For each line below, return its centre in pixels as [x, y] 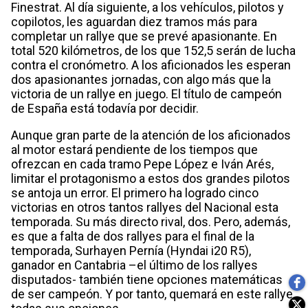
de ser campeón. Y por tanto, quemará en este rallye [152, 294]
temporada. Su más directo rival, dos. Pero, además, [151, 221]
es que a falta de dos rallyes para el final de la [133, 236]
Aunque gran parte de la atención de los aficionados [151, 135]
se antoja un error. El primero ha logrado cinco [135, 192]
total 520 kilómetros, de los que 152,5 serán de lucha [153, 50]
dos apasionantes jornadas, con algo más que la [141, 79]
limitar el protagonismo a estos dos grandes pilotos [151, 178]
